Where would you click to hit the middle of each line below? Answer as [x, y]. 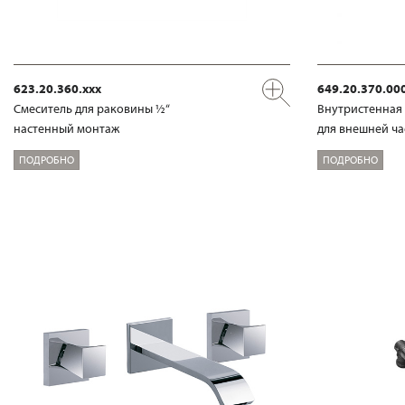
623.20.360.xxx [57, 89]
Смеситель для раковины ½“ [92, 109]
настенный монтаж [66, 129]
